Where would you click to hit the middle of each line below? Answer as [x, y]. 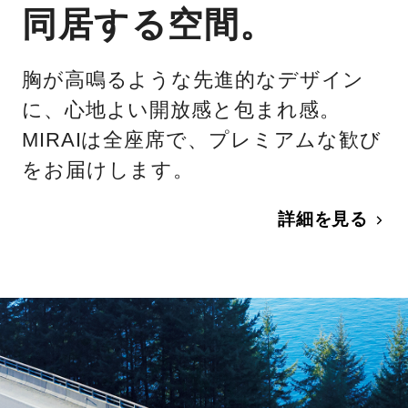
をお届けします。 [108, 170]
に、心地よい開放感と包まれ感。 [181, 110]
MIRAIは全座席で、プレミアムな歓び [202, 140]
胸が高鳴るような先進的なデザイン [194, 80]
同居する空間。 [149, 25]
